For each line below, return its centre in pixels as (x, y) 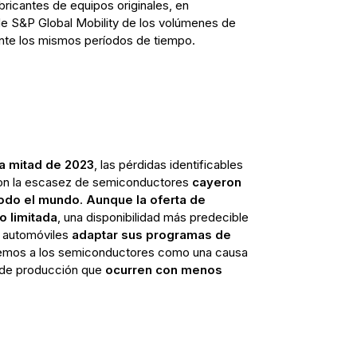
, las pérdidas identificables (168, 164)
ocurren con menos (163, 269)
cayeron (216, 182)
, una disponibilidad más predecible (153, 217)
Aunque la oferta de (145, 199)
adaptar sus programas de (151, 234)
